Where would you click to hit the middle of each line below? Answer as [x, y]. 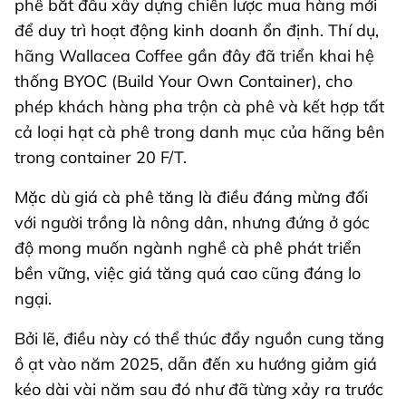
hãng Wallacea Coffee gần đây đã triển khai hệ [194, 55]
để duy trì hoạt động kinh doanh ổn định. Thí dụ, [197, 30]
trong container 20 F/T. [101, 157]
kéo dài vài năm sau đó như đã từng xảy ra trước [199, 389]
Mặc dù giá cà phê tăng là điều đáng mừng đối [191, 197]
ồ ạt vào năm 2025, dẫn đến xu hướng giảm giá [196, 363]
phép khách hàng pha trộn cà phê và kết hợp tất [199, 106]
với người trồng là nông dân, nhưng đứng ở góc [192, 222]
